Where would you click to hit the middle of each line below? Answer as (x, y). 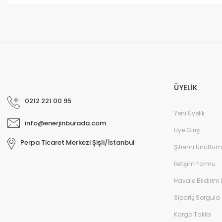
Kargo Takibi (193, 214)
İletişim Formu (195, 164)
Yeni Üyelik (189, 113)
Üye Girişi (187, 130)
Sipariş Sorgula (197, 197)
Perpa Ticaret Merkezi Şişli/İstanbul (78, 143)
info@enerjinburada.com (65, 123)
